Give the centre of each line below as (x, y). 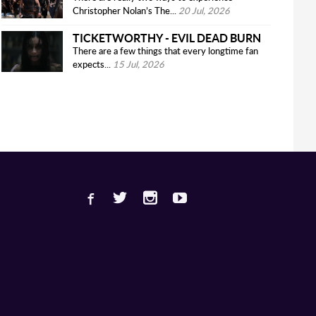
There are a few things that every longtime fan (166, 51)
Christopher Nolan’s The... (125, 11)
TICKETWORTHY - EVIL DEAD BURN (167, 37)
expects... (92, 65)
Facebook (198, 195)
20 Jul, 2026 (205, 11)
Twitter (223, 195)
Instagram (259, 195)
